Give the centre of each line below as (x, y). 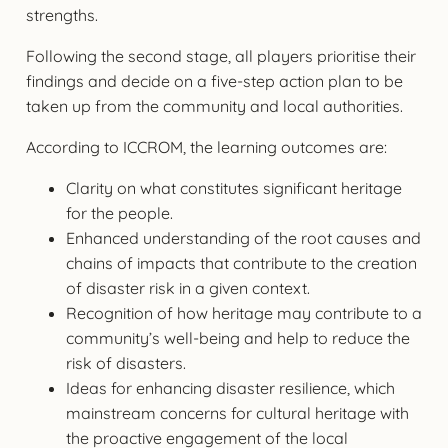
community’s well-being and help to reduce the (237, 337)
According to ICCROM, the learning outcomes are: (206, 146)
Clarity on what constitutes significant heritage (233, 187)
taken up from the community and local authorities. (214, 105)
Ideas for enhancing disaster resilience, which (230, 387)
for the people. (119, 212)
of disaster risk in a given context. (187, 287)
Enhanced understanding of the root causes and (243, 237)
